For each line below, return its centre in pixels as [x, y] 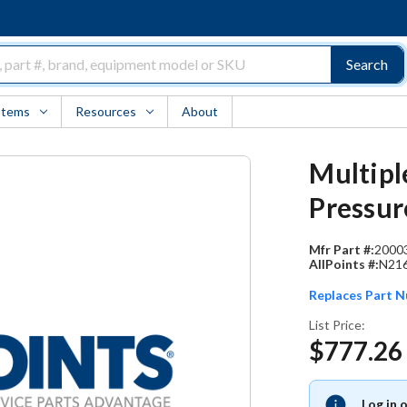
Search [367, 64]
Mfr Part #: [342, 249]
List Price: [338, 325]
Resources [105, 111]
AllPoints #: [344, 264]
